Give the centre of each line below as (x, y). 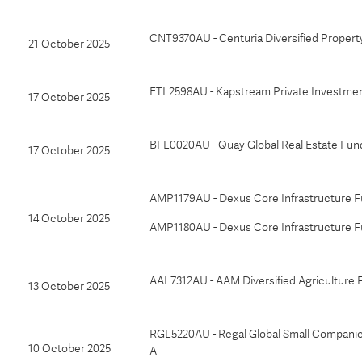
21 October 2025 (69, 44)
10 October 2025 (69, 348)
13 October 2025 (69, 286)
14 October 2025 (69, 218)
